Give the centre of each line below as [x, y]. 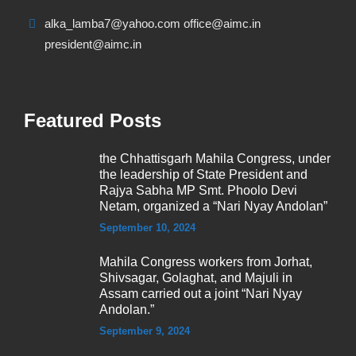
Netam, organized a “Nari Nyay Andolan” [213, 207]
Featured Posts [93, 121]
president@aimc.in [93, 44]
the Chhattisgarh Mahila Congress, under [215, 159]
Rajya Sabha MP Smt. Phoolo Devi [198, 191]
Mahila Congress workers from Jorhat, [206, 262]
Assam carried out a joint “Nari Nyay [201, 294]
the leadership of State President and [203, 175]
